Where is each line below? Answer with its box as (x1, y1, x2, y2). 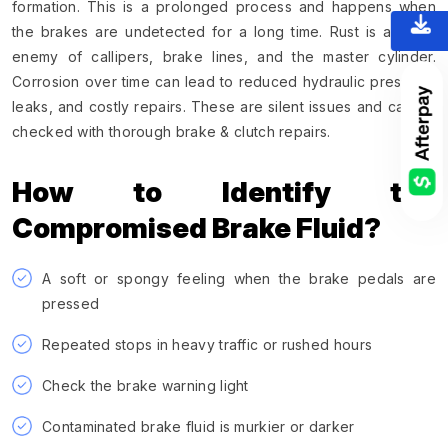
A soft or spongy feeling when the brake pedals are (42, 269, 436, 287)
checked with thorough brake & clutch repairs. (12, 122, 331, 140)
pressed (42, 294, 100, 312)
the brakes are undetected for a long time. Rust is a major (12, 22, 436, 40)
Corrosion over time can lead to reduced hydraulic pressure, (12, 72, 436, 90)
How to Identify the (12, 174, 436, 209)
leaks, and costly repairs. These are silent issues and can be (12, 97, 436, 115)
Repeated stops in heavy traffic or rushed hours (42, 335, 373, 353)
